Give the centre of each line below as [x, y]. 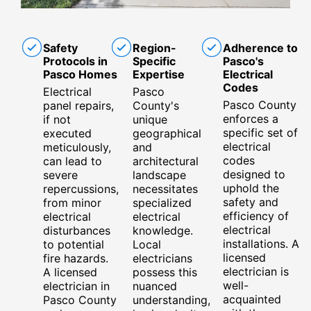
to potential [74, 244]
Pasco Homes [80, 74]
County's [156, 105]
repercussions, [81, 188]
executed [67, 133]
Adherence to [260, 48]
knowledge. [163, 230]
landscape [160, 175]
